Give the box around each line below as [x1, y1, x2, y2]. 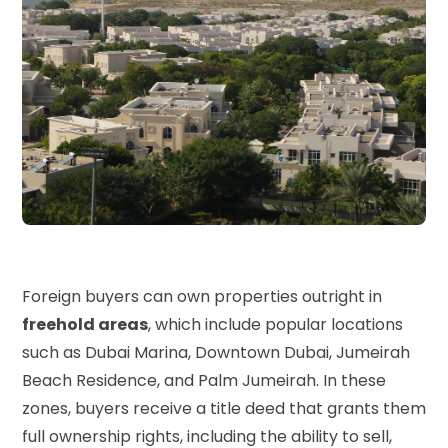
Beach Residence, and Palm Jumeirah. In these [22, 369, 386, 393]
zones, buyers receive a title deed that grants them [22, 397, 426, 421]
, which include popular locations [148, 313, 403, 337]
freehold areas [22, 313, 148, 337]
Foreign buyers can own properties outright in [22, 285, 382, 309]
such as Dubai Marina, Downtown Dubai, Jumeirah [22, 341, 410, 365]
